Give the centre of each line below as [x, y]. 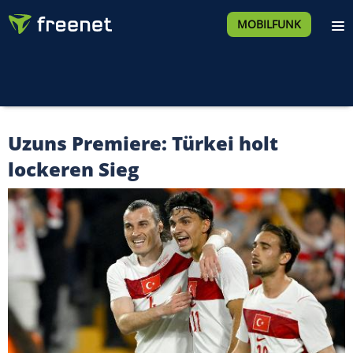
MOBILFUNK [269, 24]
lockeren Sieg [74, 169]
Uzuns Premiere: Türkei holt [143, 143]
